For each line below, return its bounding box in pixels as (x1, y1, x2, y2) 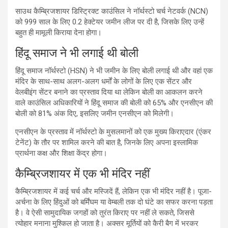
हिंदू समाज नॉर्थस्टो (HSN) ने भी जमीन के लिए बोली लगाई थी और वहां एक (15, 66, 213, 75)
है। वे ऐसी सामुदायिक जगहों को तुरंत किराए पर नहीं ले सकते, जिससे (15, 208, 194, 217)
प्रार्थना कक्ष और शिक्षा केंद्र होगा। (15, 148, 107, 158)
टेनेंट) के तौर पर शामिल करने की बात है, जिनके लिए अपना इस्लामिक (15, 137, 198, 147)
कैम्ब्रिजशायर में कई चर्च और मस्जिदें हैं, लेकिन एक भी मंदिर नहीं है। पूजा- (15, 186, 212, 196)
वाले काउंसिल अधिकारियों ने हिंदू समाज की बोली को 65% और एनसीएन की (15, 98, 213, 107)
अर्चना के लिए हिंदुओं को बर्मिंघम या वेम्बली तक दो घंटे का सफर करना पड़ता (15, 197, 213, 207)
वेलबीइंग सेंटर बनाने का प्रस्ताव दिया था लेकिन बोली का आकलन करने (15, 87, 203, 97)
